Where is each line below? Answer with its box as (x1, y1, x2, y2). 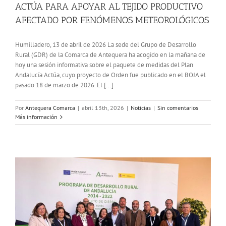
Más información (15, 113, 58, 121)
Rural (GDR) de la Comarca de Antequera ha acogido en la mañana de (15, 50, 205, 60)
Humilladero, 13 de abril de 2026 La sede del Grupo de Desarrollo (15, 40, 196, 49)
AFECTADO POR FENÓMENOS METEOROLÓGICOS (15, 15, 209, 26)
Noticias (131, 104, 151, 112)
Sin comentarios (157, 104, 198, 112)
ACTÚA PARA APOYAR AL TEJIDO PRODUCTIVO (15, 1, 203, 13)
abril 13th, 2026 (82, 104, 124, 112)
